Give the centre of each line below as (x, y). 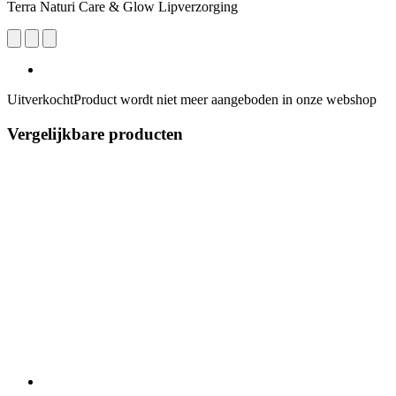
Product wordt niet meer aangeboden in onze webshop (225, 99)
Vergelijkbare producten (95, 133)
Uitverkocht (40, 99)
